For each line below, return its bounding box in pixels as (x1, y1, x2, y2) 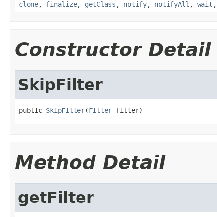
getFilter (18, 188, 94, 206)
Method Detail (15, 151, 165, 173)
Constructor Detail (15, 38, 211, 61)
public (19, 106, 46, 114)
